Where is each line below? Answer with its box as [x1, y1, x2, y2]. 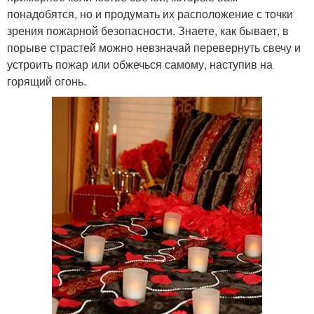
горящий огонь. [7, 73, 86, 90]
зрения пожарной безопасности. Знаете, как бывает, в [7, 22, 289, 39]
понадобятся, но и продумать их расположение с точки [7, 6, 293, 22]
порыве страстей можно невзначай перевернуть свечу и [7, 39, 301, 56]
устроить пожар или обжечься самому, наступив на [7, 56, 273, 73]
